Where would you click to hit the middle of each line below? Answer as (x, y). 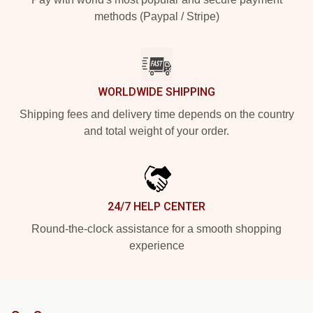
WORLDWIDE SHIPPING (156, 92)
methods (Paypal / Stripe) (156, 16)
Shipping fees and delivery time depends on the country (156, 114)
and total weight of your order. (156, 131)
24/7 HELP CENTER (156, 206)
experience (156, 245)
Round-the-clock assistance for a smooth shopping (156, 228)
